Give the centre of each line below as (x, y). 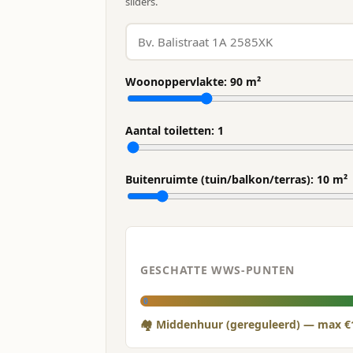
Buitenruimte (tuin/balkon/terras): (221, 179)
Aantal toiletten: (171, 130)
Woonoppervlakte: (178, 82)
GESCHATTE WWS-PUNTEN (217, 270)
